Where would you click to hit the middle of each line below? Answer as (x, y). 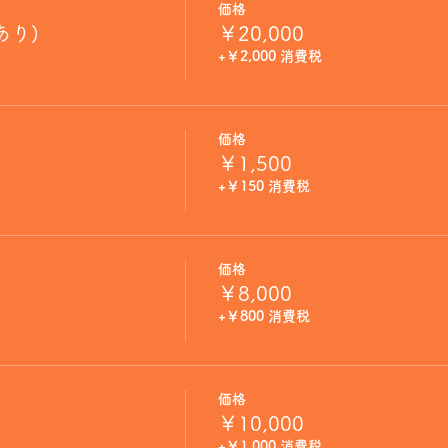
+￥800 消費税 (263, 316)
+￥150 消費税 (263, 186)
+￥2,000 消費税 (269, 56)
